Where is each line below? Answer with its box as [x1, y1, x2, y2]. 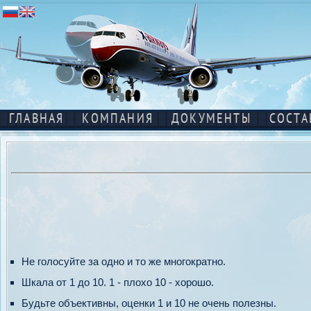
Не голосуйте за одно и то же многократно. [22, 255, 226, 267]
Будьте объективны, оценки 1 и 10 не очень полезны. [22, 297, 276, 309]
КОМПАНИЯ [82, 113, 154, 126]
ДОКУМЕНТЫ [171, 113, 251, 126]
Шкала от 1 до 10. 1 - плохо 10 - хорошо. [22, 276, 214, 288]
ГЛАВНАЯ [9, 113, 65, 126]
